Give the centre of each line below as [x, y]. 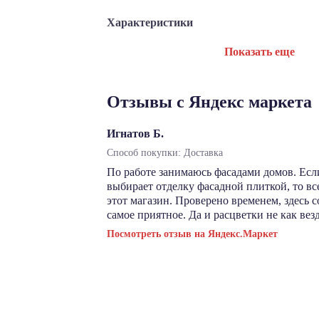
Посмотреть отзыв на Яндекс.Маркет [192, 234]
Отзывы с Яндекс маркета [209, 102]
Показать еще [259, 52]
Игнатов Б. [135, 134]
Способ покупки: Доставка [165, 153]
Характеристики [150, 22]
